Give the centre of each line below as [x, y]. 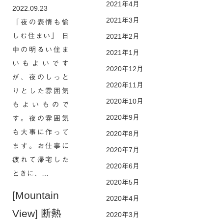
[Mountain [36, 195]
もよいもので [41, 105]
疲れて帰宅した [41, 160]
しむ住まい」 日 [41, 36]
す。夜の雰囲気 [41, 118]
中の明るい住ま [41, 50]
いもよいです [41, 63]
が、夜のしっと [41, 77]
